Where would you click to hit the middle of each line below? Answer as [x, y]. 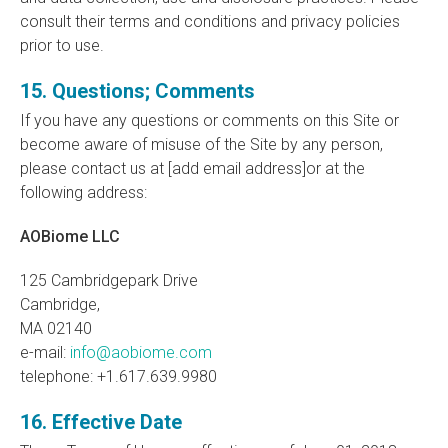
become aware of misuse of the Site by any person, [201, 144]
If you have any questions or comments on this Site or [209, 120]
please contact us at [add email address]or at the [192, 168]
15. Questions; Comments [137, 91]
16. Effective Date [101, 422]
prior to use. [62, 45]
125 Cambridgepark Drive [109, 280]
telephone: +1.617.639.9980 [118, 376]
